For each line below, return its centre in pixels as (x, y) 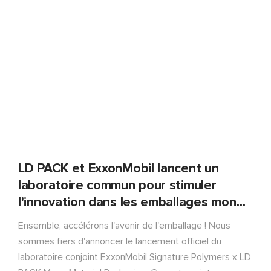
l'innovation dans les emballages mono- (133, 202)
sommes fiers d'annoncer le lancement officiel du (120, 241)
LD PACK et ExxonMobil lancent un (119, 168)
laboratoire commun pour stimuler (117, 185)
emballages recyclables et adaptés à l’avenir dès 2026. (133, 9)
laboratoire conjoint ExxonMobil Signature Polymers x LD (135, 257)
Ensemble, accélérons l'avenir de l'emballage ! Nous (124, 225)
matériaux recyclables (82, 219)
